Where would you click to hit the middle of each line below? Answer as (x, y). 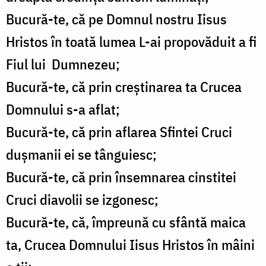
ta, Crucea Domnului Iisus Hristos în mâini (130, 245)
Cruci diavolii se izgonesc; (82, 200)
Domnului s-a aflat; (63, 110)
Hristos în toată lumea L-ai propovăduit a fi (131, 42)
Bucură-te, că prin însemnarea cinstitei (121, 177)
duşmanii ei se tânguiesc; (81, 155)
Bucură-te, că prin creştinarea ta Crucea (124, 87)
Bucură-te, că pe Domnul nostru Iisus (116, 19)
